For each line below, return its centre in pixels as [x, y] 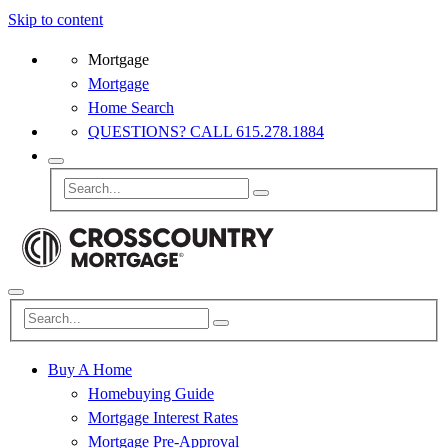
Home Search [131, 107]
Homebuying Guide [151, 394]
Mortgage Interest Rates [163, 418]
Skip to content [55, 19]
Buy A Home [90, 370]
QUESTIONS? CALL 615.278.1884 [206, 131]
